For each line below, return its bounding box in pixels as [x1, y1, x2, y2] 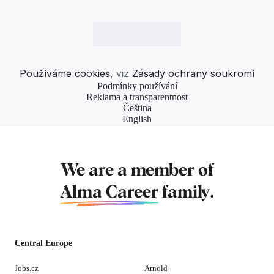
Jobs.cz [15, 263, 39, 273]
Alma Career [60, 183, 158, 201]
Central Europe [15, 238, 72, 248]
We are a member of [60, 161, 214, 179]
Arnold [144, 263, 168, 273]
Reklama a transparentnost [86, 91, 188, 102]
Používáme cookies [20, 67, 110, 80]
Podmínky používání [97, 80, 177, 91]
